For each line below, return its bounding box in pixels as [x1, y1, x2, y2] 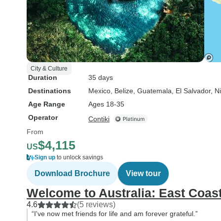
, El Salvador [172, 87, 211, 95]
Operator [28, 113, 58, 121]
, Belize [110, 87, 133, 95]
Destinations [28, 87, 71, 95]
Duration [28, 74, 57, 81]
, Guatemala [133, 87, 172, 95]
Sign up [35, 154, 55, 161]
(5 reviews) [77, 200, 115, 209]
